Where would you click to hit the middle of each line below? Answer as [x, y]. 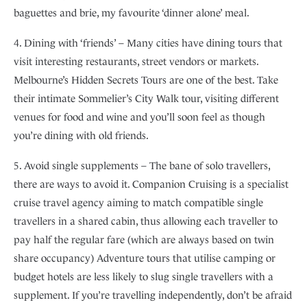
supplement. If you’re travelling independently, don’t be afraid [153, 295]
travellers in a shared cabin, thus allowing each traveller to [146, 221]
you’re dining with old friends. [81, 136]
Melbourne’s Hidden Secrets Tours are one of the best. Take [146, 80]
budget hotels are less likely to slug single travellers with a [144, 277]
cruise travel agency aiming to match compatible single [138, 203]
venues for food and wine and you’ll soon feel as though [139, 117]
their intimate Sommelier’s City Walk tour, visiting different [146, 99]
